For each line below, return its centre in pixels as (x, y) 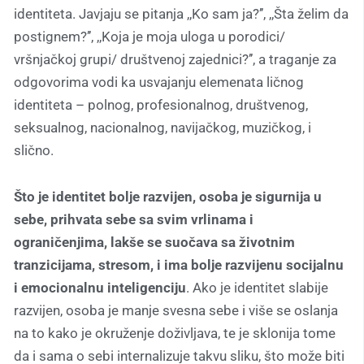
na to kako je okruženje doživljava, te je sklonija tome (175, 334)
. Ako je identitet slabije (257, 288)
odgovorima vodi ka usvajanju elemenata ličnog (159, 82)
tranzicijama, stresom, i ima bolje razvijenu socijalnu (179, 265)
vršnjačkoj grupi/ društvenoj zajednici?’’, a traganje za (175, 59)
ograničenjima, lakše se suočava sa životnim (154, 243)
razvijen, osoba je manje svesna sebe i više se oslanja (176, 311)
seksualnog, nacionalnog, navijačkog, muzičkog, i (162, 127)
